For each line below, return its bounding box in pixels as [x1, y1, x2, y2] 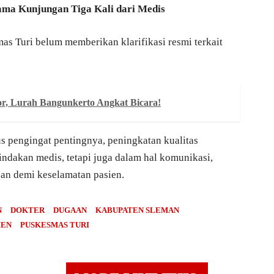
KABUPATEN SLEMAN [95, 205, 179, 215]
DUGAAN [53, 205, 87, 215]
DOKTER [10, 205, 45, 215]
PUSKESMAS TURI [20, 220, 89, 229]
